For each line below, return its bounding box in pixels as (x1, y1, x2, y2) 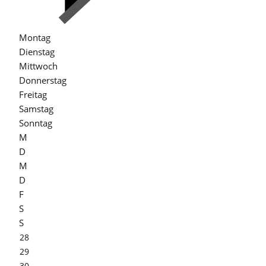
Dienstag (19, 46, 55, 58)
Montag (19, 31, 50, 43)
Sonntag (19, 117, 52, 129)
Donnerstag (19, 74, 66, 86)
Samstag (19, 103, 53, 115)
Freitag (19, 88, 47, 100)
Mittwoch (19, 60, 58, 72)
